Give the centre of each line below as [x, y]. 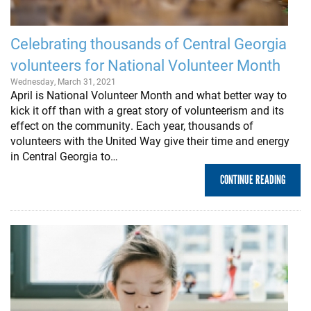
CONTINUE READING [253, 179]
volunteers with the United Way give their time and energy [150, 140]
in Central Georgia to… [64, 155]
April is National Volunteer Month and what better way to [149, 94]
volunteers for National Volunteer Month [145, 65]
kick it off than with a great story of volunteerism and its [147, 110]
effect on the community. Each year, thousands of [132, 125]
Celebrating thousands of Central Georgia [149, 43]
